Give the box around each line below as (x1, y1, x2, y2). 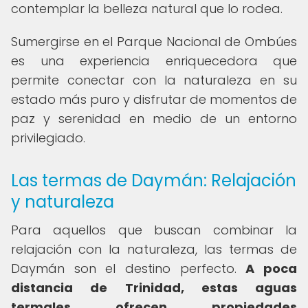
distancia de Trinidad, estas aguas (11, 279, 297, 296)
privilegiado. (11, 129, 85, 146)
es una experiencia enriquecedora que (11, 52, 297, 69)
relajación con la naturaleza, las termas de (11, 241, 297, 258)
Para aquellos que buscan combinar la (11, 221, 297, 239)
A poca (245, 260, 298, 277)
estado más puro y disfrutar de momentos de (11, 91, 297, 108)
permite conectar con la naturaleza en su (11, 71, 297, 89)
